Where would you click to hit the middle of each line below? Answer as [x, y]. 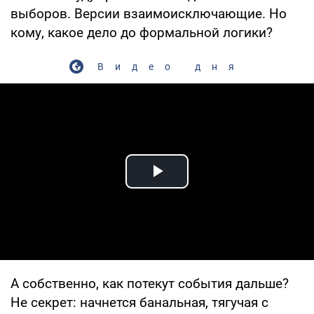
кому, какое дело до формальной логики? [142, 32]
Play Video [207, 187]
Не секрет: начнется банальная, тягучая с [139, 302]
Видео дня [171, 66]
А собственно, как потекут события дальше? [150, 283]
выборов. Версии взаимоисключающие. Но [149, 13]
